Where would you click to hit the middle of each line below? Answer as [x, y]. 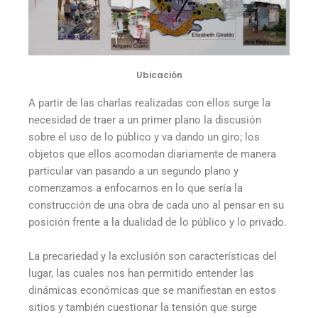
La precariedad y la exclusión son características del [153, 256]
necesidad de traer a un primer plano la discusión [145, 120]
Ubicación [159, 75]
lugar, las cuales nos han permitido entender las [141, 273]
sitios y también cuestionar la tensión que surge [143, 307]
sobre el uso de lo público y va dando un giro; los [144, 137]
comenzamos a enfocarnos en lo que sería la [136, 188]
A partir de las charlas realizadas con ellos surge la [149, 103]
